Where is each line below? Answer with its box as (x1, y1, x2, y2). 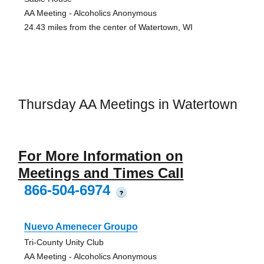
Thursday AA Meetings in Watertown (18, 97, 237, 113)
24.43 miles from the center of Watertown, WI (24, 22, 193, 32)
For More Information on (18, 147, 183, 164)
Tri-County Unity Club (24, 237, 104, 247)
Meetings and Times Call (18, 164, 184, 181)
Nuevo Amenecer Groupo (24, 221, 138, 232)
